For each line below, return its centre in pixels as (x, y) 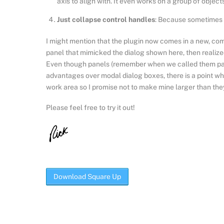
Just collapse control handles (106, 19)
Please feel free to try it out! (90, 107)
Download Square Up (87, 177)
